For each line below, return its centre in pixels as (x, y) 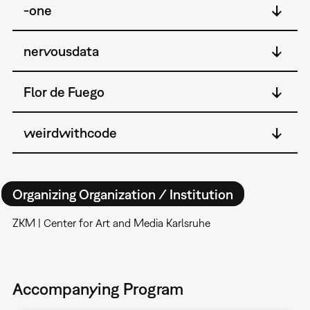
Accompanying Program (98, 289)
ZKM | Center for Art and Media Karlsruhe (111, 223)
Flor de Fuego (64, 92)
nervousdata (61, 51)
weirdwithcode (70, 133)
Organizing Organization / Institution (122, 194)
